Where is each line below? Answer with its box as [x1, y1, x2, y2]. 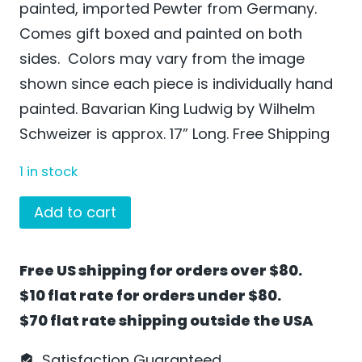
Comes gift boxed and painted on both [19, 23, 302, 44]
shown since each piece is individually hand [19, 73, 333, 94]
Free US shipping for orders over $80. [19, 260, 302, 281]
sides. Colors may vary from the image [19, 48, 305, 69]
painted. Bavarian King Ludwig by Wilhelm [19, 98, 315, 119]
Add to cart [34, 202, 116, 223]
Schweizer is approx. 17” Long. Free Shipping [19, 123, 330, 144]
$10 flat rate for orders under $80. [19, 285, 281, 306]
